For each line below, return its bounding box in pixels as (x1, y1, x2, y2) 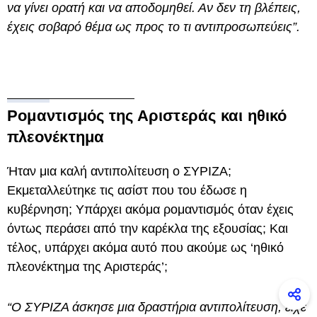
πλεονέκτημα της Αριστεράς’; (7, 260, 168, 275)
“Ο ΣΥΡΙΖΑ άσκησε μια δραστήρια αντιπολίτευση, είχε (7, 300, 306, 315)
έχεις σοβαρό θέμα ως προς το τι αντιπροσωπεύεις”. (7, 20, 300, 35)
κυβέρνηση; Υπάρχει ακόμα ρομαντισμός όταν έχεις (7, 202, 294, 217)
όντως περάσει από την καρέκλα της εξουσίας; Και (7, 221, 288, 236)
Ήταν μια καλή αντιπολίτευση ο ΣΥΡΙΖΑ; (7, 164, 231, 179)
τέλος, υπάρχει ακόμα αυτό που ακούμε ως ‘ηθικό (7, 241, 284, 255)
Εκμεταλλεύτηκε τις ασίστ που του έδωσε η (7, 183, 247, 198)
